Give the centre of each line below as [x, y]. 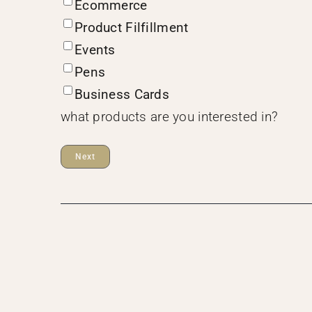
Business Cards [122, 95]
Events [95, 50]
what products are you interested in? [169, 117]
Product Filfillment [131, 28]
